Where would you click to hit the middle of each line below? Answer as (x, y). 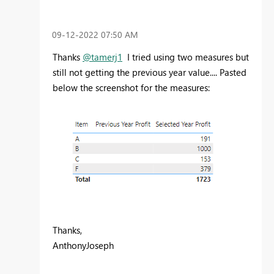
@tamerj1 (102, 57)
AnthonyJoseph (83, 246)
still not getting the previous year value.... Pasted (150, 72)
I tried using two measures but (186, 57)
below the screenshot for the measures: (131, 88)
